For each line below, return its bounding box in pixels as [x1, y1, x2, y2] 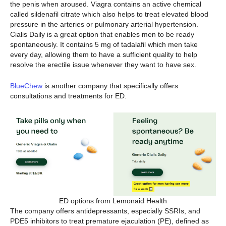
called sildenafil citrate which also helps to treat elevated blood [10, 10, 208, 19]
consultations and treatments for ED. [10, 92, 129, 100]
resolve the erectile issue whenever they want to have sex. [10, 61, 196, 69]
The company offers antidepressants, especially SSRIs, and [10, 206, 200, 215]
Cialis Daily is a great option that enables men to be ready [10, 30, 194, 39]
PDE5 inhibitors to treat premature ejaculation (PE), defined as [10, 216, 209, 225]
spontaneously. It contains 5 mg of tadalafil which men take [10, 40, 198, 49]
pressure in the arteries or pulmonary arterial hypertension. [10, 20, 198, 29]
